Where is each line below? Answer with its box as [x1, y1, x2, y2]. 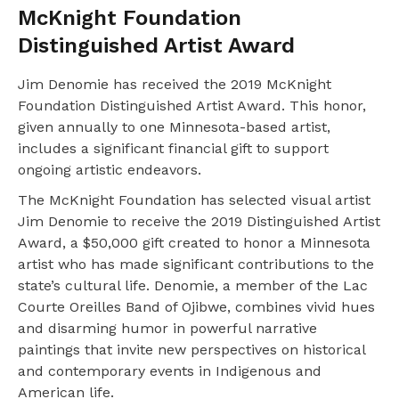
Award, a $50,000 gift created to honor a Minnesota [18, 233, 370, 251]
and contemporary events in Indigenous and [18, 362, 322, 379]
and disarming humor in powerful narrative [18, 319, 317, 337]
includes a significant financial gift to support [18, 139, 329, 157]
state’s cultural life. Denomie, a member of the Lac [18, 276, 368, 294]
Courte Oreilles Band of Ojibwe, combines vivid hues [18, 297, 375, 315]
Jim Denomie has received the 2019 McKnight [18, 75, 331, 93]
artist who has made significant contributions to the [18, 255, 374, 273]
